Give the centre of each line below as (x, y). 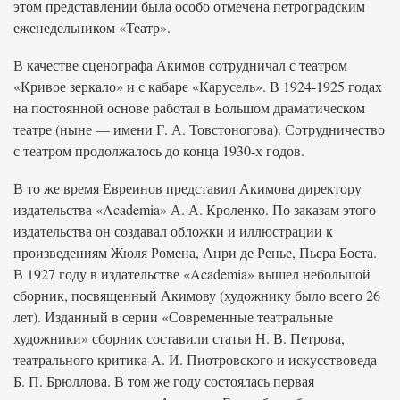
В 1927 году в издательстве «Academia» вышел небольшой (192, 274)
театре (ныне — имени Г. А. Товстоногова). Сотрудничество (199, 129)
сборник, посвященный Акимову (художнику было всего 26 (197, 295)
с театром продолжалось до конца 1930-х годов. (159, 150)
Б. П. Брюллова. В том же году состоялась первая (164, 381)
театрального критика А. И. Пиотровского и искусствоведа (195, 359)
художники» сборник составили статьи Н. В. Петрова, (179, 338)
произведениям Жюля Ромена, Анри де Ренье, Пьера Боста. (195, 252)
